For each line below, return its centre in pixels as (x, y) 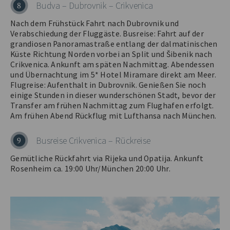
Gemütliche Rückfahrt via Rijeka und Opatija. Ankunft (107, 158)
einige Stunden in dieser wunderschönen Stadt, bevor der (113, 95)
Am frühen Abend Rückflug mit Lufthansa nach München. (113, 116)
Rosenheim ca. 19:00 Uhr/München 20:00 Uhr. (90, 169)
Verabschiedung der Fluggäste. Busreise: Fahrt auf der (107, 34)
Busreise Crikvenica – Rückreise (93, 140)
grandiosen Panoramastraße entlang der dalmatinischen (114, 44)
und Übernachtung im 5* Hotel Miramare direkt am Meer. (113, 75)
